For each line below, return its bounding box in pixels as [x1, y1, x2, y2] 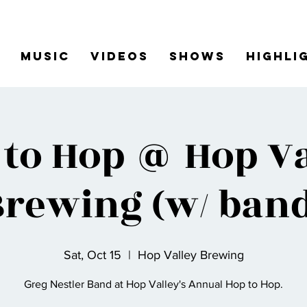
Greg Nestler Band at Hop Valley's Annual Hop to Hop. [24, 278, 283, 290]
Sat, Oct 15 [63, 248, 121, 262]
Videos [90, 49, 149, 64]
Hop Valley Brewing [137, 248, 244, 262]
